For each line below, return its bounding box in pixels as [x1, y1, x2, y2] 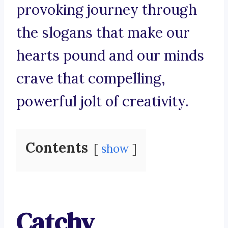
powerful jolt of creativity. [16, 92, 189, 111]
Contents [25, 138, 88, 157]
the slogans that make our [16, 23, 190, 42]
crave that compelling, [16, 69, 165, 88]
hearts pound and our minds [16, 46, 204, 65]
